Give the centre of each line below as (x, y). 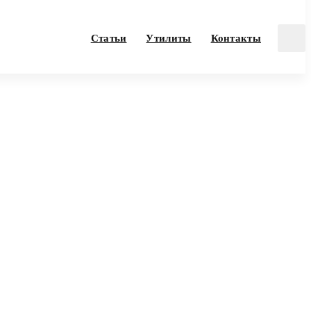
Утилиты (169, 38)
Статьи (109, 38)
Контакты (236, 38)
